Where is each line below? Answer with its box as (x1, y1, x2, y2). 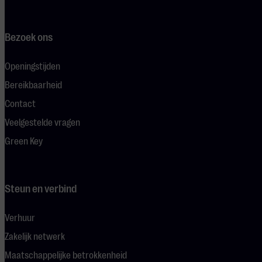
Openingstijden (5, 61, 60, 72)
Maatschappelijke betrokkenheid (5, 250, 127, 261)
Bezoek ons (5, 31, 53, 43)
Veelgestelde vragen (5, 117, 80, 128)
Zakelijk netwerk (5, 231, 65, 242)
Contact (5, 98, 36, 109)
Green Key (5, 136, 43, 147)
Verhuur (5, 212, 35, 223)
